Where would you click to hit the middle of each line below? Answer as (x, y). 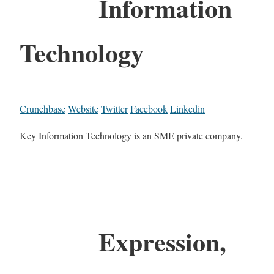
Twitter (114, 109)
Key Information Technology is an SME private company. (131, 136)
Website (83, 109)
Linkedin (187, 109)
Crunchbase (43, 109)
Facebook (149, 109)
